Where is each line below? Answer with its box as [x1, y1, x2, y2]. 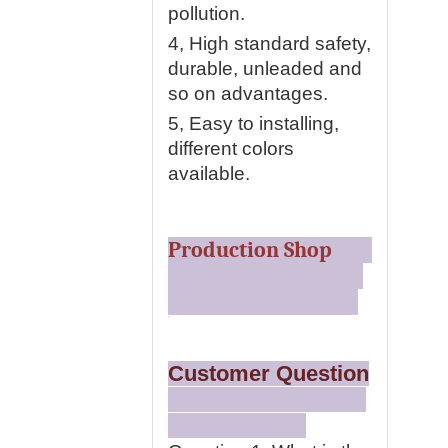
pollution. [168, 3, 245, 24]
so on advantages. [168, 83, 328, 104]
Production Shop [168, 237, 372, 263]
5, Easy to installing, [168, 113, 339, 134]
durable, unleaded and [168, 58, 362, 79]
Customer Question [168, 361, 369, 386]
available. [168, 163, 250, 184]
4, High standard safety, [168, 33, 371, 54]
